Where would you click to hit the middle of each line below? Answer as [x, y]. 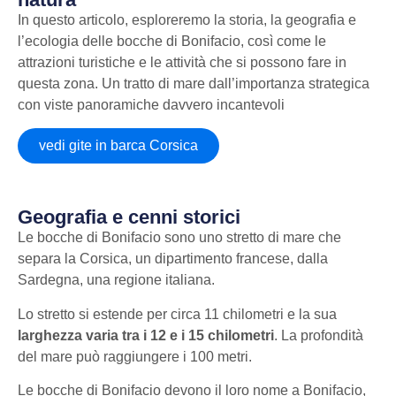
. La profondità [319, 335]
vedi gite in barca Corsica [118, 146]
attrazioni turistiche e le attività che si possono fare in [182, 62]
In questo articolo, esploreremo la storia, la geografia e [187, 20]
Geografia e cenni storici [129, 217]
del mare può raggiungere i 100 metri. [135, 356]
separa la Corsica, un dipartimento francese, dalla [173, 259]
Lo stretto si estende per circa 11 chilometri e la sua [177, 314]
